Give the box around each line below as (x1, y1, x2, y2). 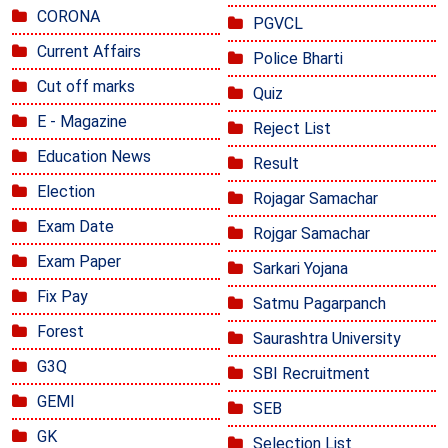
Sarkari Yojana (253, 258, 348, 278)
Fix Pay (37, 286, 88, 306)
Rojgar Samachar (253, 223, 370, 243)
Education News (37, 146, 151, 166)
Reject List (253, 118, 331, 138)
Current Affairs (37, 41, 141, 61)
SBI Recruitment (253, 363, 370, 383)
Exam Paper (37, 251, 121, 271)
